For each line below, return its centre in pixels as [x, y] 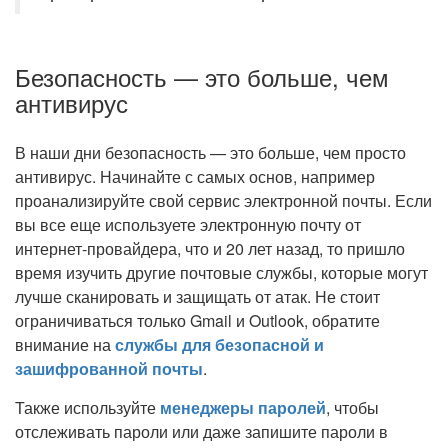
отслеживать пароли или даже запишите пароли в [201, 431]
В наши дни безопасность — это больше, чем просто [210, 152]
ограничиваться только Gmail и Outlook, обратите [197, 320]
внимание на [65, 344]
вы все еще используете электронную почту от [188, 224]
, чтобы [352, 407]
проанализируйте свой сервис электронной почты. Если [223, 200]
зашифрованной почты [109, 368]
